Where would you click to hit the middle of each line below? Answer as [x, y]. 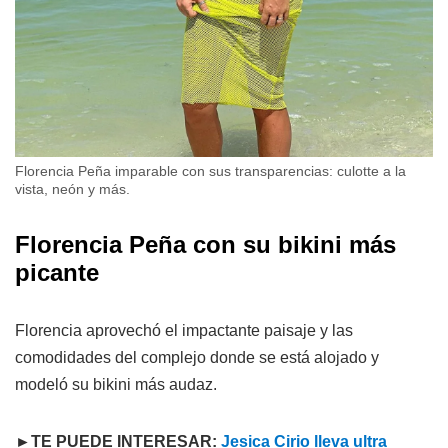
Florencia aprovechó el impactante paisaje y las [184, 330]
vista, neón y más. [72, 188]
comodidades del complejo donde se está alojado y [197, 357]
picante [57, 272]
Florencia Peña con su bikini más [205, 244]
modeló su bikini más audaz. [116, 384]
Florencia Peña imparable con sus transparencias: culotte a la [210, 170]
